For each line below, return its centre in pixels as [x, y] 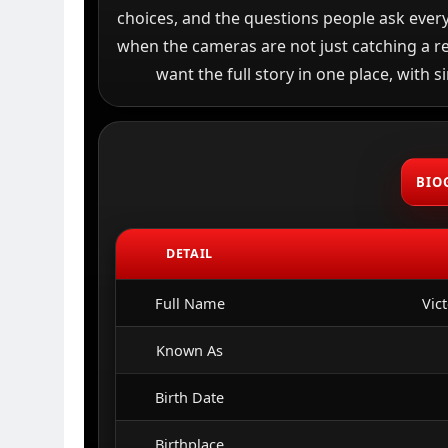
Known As [190, 350]
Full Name [189, 303]
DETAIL [189, 253]
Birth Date [190, 397]
